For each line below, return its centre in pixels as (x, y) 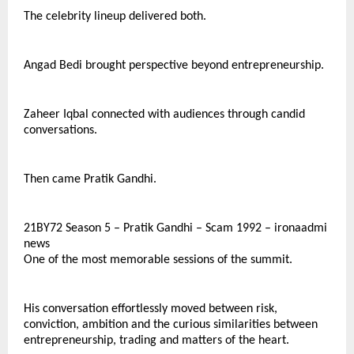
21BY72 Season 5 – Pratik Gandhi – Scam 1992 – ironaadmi (175, 228)
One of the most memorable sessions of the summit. (158, 260)
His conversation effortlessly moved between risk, (151, 309)
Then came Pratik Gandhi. (90, 179)
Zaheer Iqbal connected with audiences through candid (164, 115)
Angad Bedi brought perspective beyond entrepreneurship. (174, 66)
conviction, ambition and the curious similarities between (171, 325)
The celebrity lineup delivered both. (115, 17)
